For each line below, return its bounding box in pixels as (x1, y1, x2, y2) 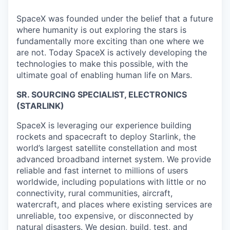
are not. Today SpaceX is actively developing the (16, 47, 207, 57)
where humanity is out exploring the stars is (16, 24, 186, 35)
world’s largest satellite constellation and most (16, 142, 197, 153)
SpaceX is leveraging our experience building (16, 120, 191, 130)
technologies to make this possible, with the (16, 58, 188, 69)
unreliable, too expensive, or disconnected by (16, 210, 194, 221)
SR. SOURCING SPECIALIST (16, 89, 124, 100)
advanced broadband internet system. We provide (16, 154, 211, 164)
